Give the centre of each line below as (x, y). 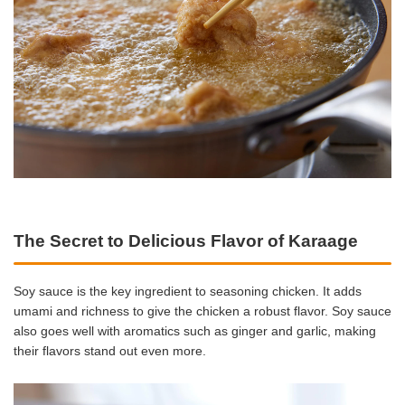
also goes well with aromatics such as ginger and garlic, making (195, 331)
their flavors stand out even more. (110, 351)
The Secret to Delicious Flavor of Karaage (186, 241)
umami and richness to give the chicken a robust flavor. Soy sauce (202, 311)
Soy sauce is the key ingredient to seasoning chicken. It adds (188, 292)
